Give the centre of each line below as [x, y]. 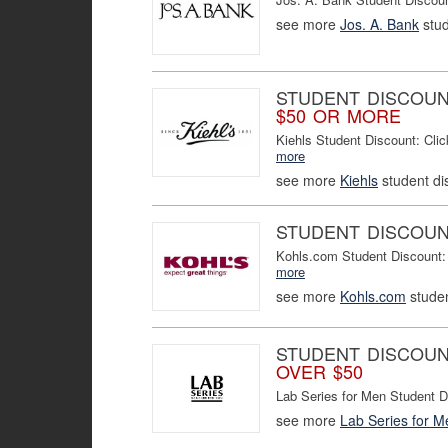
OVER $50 [319, 371]
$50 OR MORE [338, 115]
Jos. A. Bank [379, 23]
